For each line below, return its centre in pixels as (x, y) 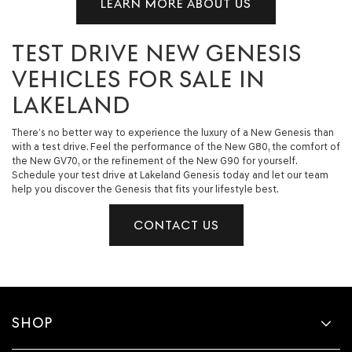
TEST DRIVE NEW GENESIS (157, 53)
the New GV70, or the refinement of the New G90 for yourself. (154, 160)
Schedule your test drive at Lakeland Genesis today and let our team (170, 174)
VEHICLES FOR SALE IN (138, 79)
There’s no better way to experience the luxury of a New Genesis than (173, 132)
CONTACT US (176, 225)
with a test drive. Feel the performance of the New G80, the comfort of (176, 146)
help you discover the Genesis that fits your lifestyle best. (145, 189)
